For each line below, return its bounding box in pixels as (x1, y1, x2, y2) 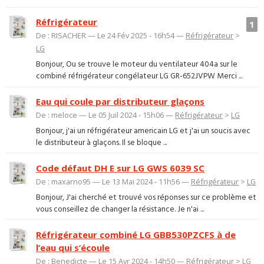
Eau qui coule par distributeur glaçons (36, 95, 205, 108)
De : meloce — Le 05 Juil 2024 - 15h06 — (36, 110, 176, 121)
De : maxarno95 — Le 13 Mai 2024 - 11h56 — (36, 176, 192, 187)
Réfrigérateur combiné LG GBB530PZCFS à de (36, 228, 236, 240)
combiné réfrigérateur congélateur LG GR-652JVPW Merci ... (36, 70, 243, 82)
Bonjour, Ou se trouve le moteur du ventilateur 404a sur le (36, 58, 238, 71)
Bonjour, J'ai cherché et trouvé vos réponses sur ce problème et (36, 191, 257, 204)
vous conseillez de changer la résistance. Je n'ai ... (36, 203, 204, 216)
